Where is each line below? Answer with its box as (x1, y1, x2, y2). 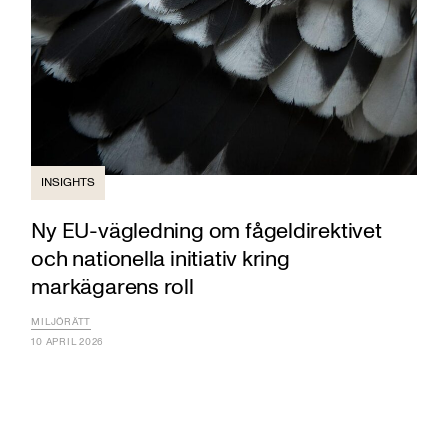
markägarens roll (31, 272, 194, 303)
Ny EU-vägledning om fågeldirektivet (31, 216, 382, 247)
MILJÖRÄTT (31, 315, 92, 330)
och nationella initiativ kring (31, 244, 290, 275)
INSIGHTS (40, 174, 95, 192)
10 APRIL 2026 (31, 335, 105, 350)
